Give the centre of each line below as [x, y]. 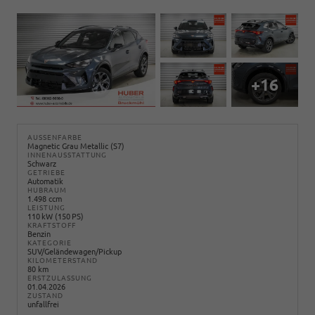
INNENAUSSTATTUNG [67, 155]
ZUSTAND [45, 295]
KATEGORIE [50, 243]
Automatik [45, 181]
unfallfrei [43, 304]
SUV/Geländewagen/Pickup [75, 251]
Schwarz [42, 163]
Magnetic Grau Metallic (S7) [76, 146]
